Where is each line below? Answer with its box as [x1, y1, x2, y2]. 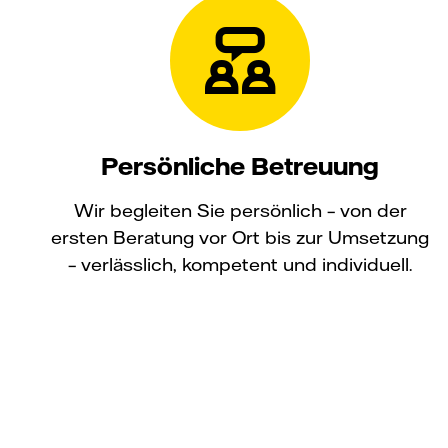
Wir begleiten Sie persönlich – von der [73, 198, 407, 222]
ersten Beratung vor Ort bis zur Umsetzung [51, 225, 429, 249]
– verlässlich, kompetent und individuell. [68, 252, 412, 276]
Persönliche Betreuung [101, 150, 379, 181]
